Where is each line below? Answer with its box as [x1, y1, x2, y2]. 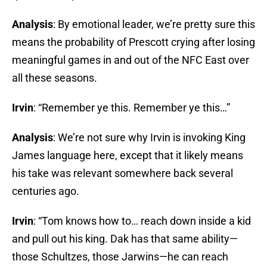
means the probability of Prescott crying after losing [12, 36, 255, 49]
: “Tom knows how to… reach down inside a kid [33, 215, 251, 228]
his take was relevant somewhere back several [12, 167, 233, 180]
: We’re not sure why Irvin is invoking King [53, 131, 246, 144]
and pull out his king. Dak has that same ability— [12, 232, 238, 246]
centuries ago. [12, 185, 79, 198]
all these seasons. [12, 72, 97, 85]
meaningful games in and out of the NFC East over [12, 54, 249, 67]
